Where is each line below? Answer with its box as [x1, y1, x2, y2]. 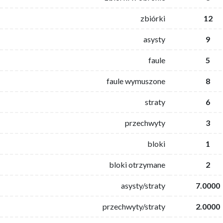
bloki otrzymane [109, 159, 165, 169]
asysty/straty [121, 180, 165, 190]
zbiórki [140, 13, 165, 23]
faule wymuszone [107, 76, 165, 86]
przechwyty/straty [103, 201, 165, 211]
